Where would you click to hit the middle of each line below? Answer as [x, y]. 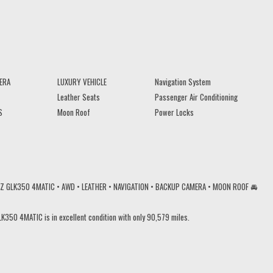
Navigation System [183, 81]
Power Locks [174, 112]
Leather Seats [79, 97]
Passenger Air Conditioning [196, 97]
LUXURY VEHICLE [82, 81]
